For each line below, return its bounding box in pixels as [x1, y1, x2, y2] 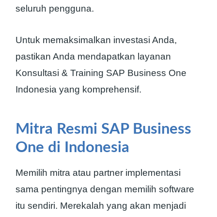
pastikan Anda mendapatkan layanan [15, 51, 171, 62]
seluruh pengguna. [15, 3, 94, 14]
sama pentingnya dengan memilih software [15, 184, 194, 194]
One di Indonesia [15, 140, 129, 155]
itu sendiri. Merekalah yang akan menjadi [15, 200, 186, 211]
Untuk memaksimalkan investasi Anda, [15, 35, 177, 46]
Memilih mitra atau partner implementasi [15, 167, 181, 178]
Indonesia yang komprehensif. [15, 84, 141, 95]
